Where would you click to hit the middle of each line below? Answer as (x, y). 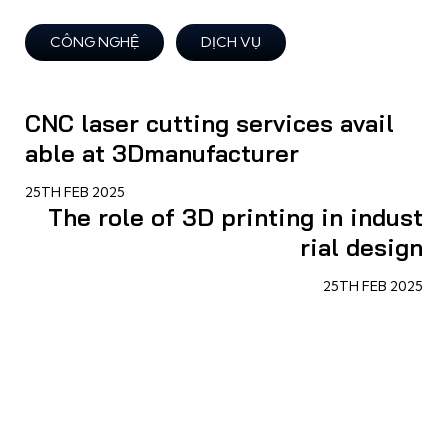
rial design (361, 247)
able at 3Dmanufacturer (162, 153)
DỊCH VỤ (231, 42)
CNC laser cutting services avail (209, 123)
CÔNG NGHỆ (94, 42)
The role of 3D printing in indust (235, 217)
